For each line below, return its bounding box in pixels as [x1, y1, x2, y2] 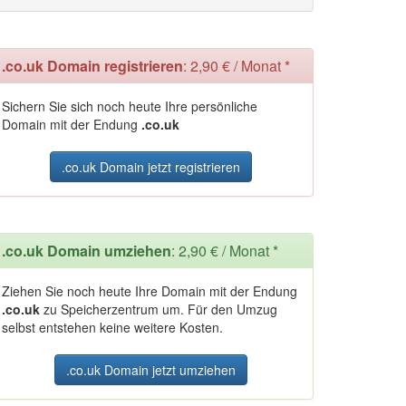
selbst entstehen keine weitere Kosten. [2, 318, 223, 336]
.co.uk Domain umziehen [2, 240, 171, 261]
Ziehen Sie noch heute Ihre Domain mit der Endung [2, 282, 297, 300]
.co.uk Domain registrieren [2, 55, 183, 76]
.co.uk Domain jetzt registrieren [61, 158, 240, 176]
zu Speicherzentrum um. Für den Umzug [40, 300, 277, 318]
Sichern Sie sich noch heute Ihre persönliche [2, 97, 257, 115]
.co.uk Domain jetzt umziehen [65, 361, 236, 379]
